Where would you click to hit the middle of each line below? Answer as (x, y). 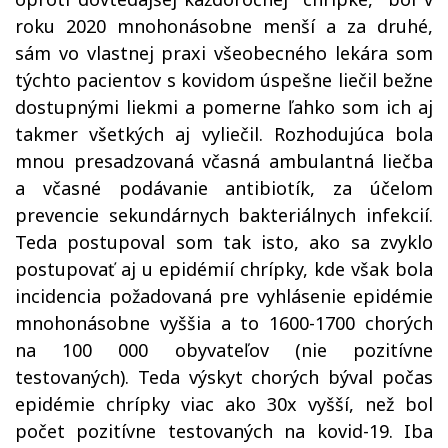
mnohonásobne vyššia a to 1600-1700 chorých (224, 323)
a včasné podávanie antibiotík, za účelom (224, 188)
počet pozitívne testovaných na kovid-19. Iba (224, 431)
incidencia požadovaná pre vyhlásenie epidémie (224, 296)
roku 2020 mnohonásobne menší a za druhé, (224, 26)
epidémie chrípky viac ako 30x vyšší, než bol (224, 404)
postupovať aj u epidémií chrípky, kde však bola (224, 269)
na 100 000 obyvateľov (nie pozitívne (224, 350)
